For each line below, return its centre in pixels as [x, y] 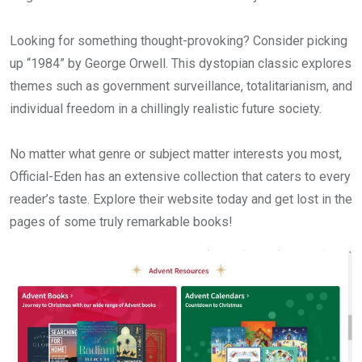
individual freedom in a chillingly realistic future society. [166, 108]
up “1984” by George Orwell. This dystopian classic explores [181, 63]
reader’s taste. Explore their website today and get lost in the [181, 199]
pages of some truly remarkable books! [121, 221]
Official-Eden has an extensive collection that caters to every [180, 176]
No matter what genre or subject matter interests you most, [176, 154]
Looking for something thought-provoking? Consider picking [179, 40]
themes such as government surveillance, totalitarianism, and [181, 86]
